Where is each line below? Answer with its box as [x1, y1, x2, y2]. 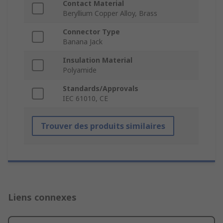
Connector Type [63, 27, 120, 37]
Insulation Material [63, 55, 132, 65]
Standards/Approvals [63, 84, 138, 94]
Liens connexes [8, 191, 77, 204]
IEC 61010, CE [63, 94, 108, 104]
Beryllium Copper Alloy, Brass [63, 8, 157, 18]
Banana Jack [63, 37, 103, 47]
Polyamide [63, 65, 97, 75]
